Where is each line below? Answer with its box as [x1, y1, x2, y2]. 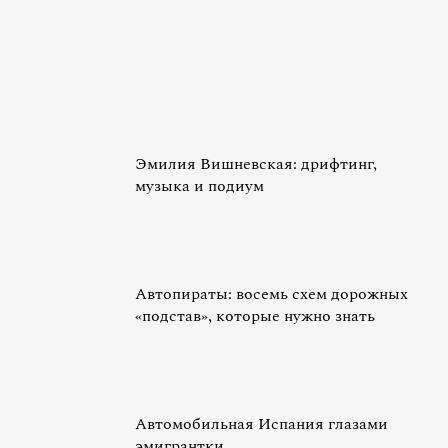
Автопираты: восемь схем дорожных [135, 282, 408, 306]
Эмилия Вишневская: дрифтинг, [135, 152, 377, 176]
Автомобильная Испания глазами [135, 412, 388, 436]
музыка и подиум [135, 174, 264, 198]
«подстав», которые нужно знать [135, 304, 375, 328]
